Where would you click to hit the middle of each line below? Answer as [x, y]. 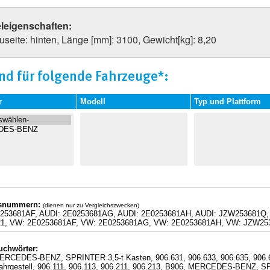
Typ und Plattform [227, 101]
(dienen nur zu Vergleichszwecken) [91, 206]
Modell [93, 101]
